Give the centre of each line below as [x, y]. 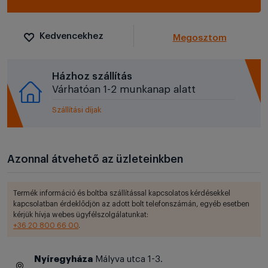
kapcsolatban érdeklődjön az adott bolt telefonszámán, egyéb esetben [131, 204]
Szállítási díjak [77, 110]
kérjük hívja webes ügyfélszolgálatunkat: [81, 215]
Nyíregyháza [64, 259]
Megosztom [200, 38]
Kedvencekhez [72, 36]
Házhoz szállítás [92, 76]
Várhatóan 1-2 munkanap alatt [124, 89]
